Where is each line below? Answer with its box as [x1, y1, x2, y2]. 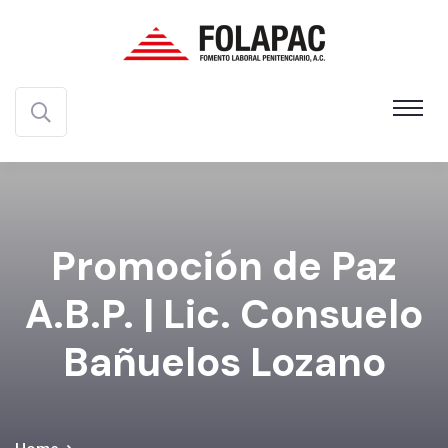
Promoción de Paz [51, 240, 397, 292]
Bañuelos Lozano [62, 336, 386, 388]
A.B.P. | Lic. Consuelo [25, 288, 423, 340]
